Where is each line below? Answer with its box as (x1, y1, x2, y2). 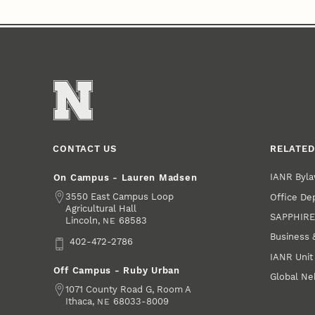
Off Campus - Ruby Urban (53, 265, 180, 276)
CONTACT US (53, 143, 117, 154)
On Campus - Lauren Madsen (53, 172, 198, 183)
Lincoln (65, 214, 98, 226)
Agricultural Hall (65, 202, 137, 214)
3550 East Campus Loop (65, 191, 174, 202)
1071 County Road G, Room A (65, 284, 192, 295)
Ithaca (65, 296, 93, 307)
